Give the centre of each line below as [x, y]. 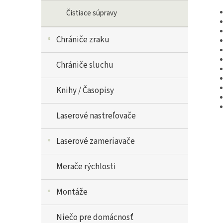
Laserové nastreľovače [96, 116]
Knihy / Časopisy [85, 91]
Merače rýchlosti [86, 167]
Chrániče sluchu [85, 65]
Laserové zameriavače [96, 141]
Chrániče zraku [83, 40]
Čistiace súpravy [92, 13]
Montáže [72, 192]
